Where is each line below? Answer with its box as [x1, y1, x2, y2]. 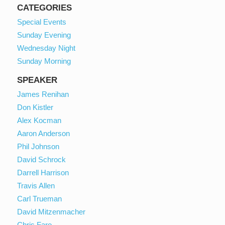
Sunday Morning [17, 56, 71, 65]
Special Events [17, 17, 67, 26]
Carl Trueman [17, 194, 62, 203]
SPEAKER [17, 75, 58, 85]
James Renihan [17, 89, 69, 98]
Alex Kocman [17, 116, 62, 125]
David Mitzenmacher [17, 207, 86, 216]
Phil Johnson [17, 142, 60, 151]
